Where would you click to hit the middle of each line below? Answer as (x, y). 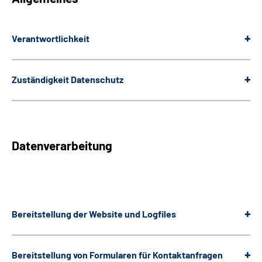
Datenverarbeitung (62, 146)
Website (106, 214)
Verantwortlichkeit (51, 39)
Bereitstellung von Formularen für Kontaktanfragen (117, 255)
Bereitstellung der (49, 214)
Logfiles (159, 214)
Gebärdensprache (64, 45)
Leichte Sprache (59, 14)
